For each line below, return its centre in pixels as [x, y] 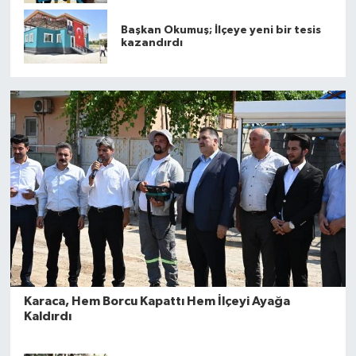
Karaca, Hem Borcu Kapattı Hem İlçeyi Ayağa [157, 301]
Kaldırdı [47, 316]
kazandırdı [151, 43]
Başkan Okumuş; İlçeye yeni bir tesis [221, 30]
